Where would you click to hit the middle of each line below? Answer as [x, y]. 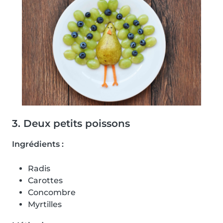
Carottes [45, 181]
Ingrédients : [38, 144]
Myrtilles [45, 205]
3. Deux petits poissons [71, 124]
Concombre [52, 193]
